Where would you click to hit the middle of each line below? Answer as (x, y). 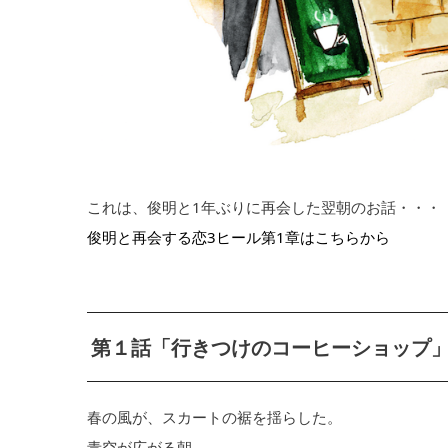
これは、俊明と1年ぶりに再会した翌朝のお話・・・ (264, 206)
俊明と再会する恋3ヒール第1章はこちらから (238, 236)
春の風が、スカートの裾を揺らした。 (214, 416)
